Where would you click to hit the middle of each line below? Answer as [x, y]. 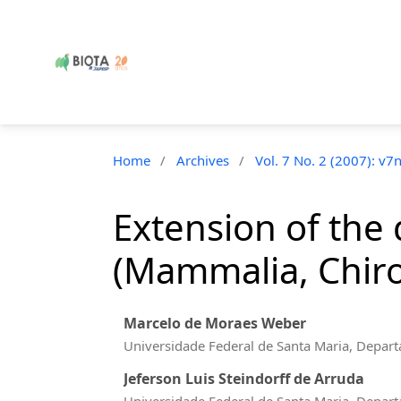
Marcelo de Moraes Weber [215, 324]
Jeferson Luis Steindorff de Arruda [244, 378]
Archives [202, 161]
